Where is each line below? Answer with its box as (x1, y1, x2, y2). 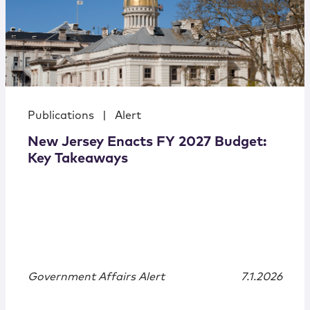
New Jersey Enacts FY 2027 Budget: (28, 135, 267, 149)
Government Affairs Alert (28, 271, 165, 283)
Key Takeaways (28, 152, 128, 166)
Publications (28, 110, 94, 122)
